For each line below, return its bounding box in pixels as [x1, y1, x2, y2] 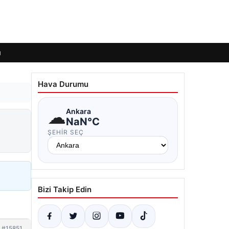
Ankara [66, 106, 91, 116]
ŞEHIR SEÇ [48, 128, 84, 136]
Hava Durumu [38, 79, 88, 89]
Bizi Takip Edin [38, 185, 91, 194]
